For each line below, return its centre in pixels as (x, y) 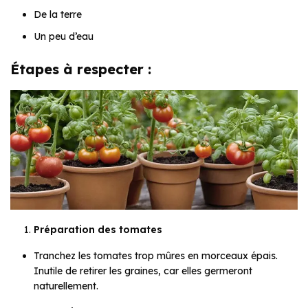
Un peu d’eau (64, 36)
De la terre (58, 14)
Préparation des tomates (98, 229)
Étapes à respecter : (81, 69)
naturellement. (66, 286)
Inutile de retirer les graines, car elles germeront (143, 271)
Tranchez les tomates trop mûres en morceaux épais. (156, 255)
